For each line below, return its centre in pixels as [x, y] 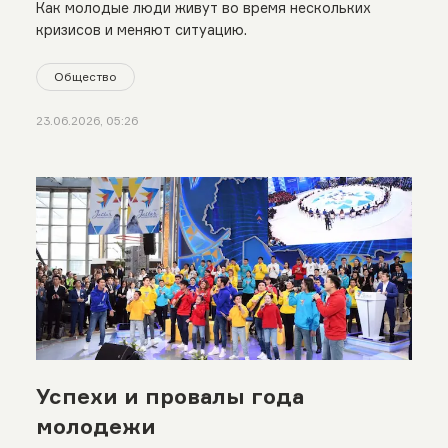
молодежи [95, 426]
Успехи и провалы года [169, 396]
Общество [85, 76]
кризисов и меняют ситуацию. [141, 30]
